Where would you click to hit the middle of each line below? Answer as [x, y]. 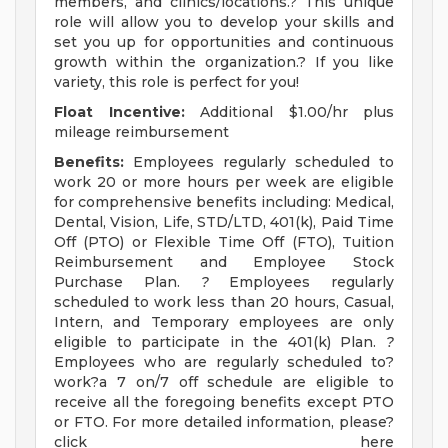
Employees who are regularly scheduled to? [224, 362]
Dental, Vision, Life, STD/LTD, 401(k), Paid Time [224, 222]
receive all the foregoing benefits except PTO [224, 402]
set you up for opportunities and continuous [224, 42]
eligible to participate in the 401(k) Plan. [220, 342]
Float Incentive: [119, 112]
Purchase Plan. [127, 282]
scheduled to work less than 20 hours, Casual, [224, 302]
